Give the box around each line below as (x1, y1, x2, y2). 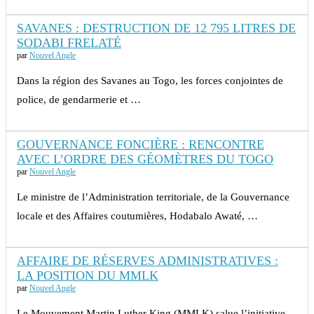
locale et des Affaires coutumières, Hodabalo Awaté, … (17, 210, 258, 222)
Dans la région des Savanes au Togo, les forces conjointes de (17, 75, 283, 87)
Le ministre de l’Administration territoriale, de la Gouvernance (17, 191, 289, 203)
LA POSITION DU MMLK (17, 268, 158, 283)
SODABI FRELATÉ (17, 36, 121, 50)
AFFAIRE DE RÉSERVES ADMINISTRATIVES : (17, 254, 278, 268)
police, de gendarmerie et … (17, 94, 141, 106)
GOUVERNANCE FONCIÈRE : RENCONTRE (17, 137, 264, 152)
